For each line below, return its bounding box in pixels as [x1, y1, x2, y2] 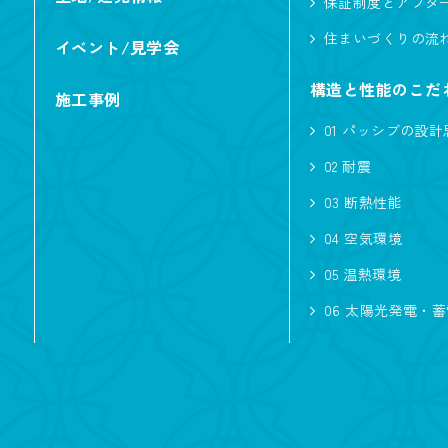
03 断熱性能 [323, 192, 403, 212]
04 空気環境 [323, 228, 403, 248]
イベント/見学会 [54, 35, 180, 59]
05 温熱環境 [323, 264, 402, 284]
